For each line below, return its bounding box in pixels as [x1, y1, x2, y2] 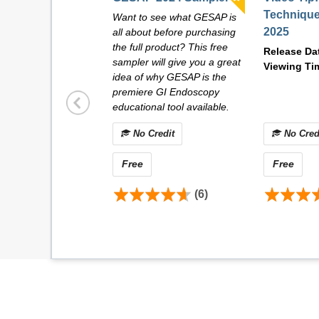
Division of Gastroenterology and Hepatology [109, 261, 310, 273]
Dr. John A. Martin [109, 246, 195, 258]
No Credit [130, 128, 174, 140]
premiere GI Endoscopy [113, 86, 219, 98]
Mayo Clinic [109, 276, 161, 288]
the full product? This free [113, 41, 228, 53]
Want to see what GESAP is [113, 11, 236, 23]
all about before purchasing [113, 26, 236, 38]
